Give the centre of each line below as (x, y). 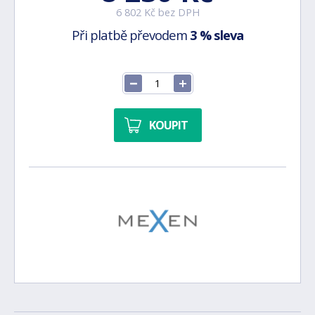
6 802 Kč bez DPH (157, 12)
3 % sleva (217, 35)
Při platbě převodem (131, 35)
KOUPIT (168, 125)
